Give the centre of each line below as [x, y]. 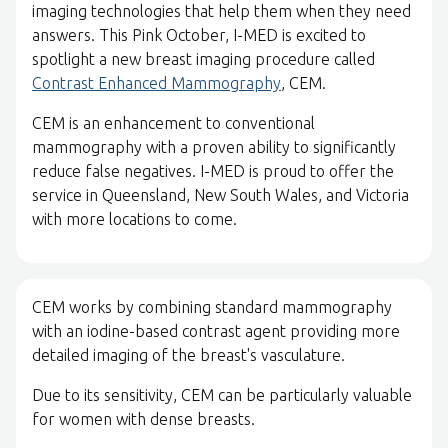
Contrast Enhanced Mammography [156, 83]
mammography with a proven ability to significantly [214, 147]
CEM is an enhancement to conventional [173, 123]
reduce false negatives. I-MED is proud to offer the [213, 171]
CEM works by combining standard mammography [212, 307]
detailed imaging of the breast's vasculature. [188, 355]
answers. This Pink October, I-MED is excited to [199, 35]
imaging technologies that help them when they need [221, 11]
